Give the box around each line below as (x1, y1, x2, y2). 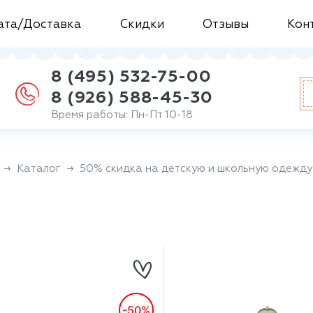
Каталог (17, 163, 61, 174)
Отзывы (202, 19, 249, 31)
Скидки (119, 19, 164, 31)
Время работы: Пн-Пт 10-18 (51, 109, 194, 120)
